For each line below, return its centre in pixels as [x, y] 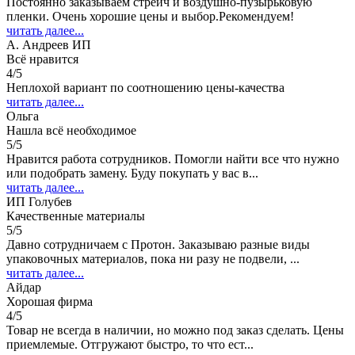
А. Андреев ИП [49, 45]
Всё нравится [42, 59]
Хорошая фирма [50, 302]
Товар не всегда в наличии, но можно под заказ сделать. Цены [175, 330]
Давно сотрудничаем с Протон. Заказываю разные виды [158, 245]
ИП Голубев [39, 202]
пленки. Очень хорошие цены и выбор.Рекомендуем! [150, 17]
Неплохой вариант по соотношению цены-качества [145, 88]
